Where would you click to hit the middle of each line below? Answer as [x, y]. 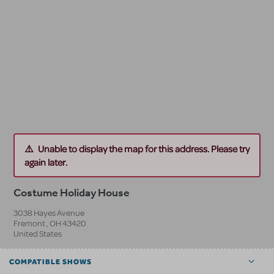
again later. [46, 162]
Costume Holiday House [72, 193]
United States [38, 234]
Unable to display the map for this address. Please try [144, 149]
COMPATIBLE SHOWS [50, 262]
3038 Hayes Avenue [49, 213]
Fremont [29, 224]
